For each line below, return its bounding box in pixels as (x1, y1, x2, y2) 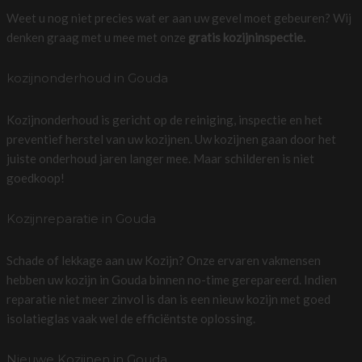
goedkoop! (6, 170, 65, 185)
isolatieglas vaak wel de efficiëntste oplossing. (6, 310, 255, 326)
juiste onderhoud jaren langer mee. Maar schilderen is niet (6, 150, 314, 166)
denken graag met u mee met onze (6, 29, 188, 44)
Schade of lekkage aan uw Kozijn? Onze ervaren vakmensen (6, 252, 321, 267)
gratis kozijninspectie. (187, 29, 305, 44)
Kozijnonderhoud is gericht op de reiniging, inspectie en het (6, 112, 322, 127)
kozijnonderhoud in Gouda (6, 69, 168, 86)
